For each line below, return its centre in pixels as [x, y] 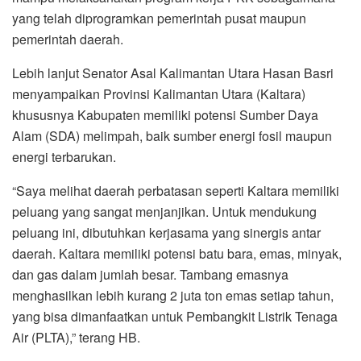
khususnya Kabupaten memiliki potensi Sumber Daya [165, 115]
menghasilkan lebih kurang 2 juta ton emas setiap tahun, [173, 296]
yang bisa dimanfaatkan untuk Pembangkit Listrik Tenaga [175, 317]
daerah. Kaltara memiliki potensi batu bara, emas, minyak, [177, 254]
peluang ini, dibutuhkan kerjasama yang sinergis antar [166, 233]
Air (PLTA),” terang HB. [76, 338]
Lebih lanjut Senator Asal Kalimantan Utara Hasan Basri [173, 73]
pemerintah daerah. [68, 39]
